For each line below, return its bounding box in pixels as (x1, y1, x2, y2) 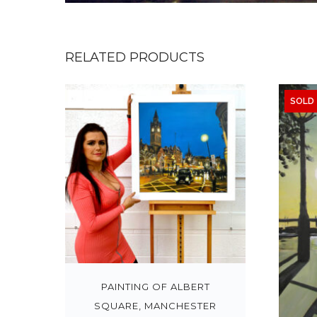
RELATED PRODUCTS (65, 49, 204, 65)
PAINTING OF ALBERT (100, 280, 210, 292)
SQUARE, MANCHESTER (94, 299, 217, 311)
